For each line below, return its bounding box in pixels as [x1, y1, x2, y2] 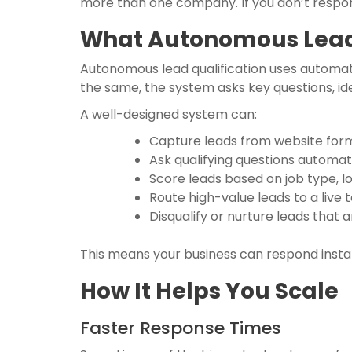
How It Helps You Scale [80, 276, 339, 306]
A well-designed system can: [80, 105, 257, 123]
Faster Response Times [80, 316, 281, 340]
